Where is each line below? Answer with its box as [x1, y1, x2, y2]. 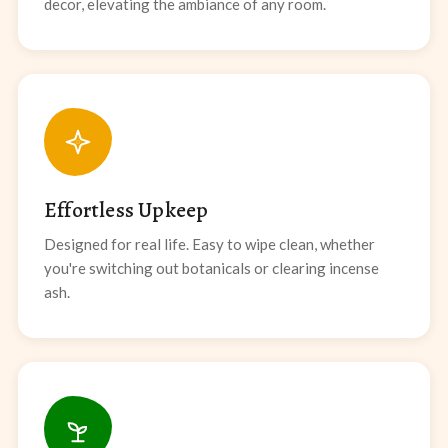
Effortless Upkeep [44, 196, 209, 225]
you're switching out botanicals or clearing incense [44, 259, 379, 278]
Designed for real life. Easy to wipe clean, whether [44, 235, 375, 254]
